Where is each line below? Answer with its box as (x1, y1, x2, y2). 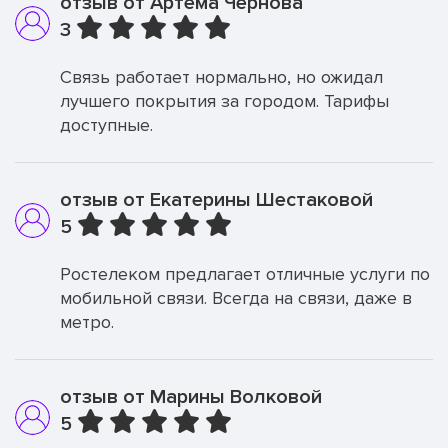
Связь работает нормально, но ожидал (60, 66, 383, 88)
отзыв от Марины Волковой (60, 385, 322, 409)
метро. (60, 311, 114, 333)
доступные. (60, 114, 153, 136)
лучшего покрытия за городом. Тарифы (60, 90, 389, 112)
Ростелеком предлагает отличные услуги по (60, 263, 430, 285)
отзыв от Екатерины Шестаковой (60, 188, 373, 212)
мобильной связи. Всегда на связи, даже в (60, 287, 412, 309)
